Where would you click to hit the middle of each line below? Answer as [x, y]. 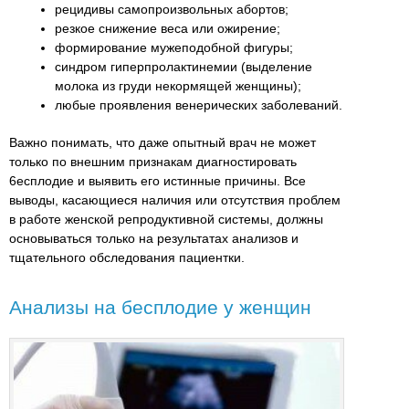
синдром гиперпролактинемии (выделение [184, 67]
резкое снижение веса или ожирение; [168, 29]
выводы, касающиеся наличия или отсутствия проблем [175, 200]
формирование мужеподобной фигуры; [174, 48]
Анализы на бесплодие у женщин [160, 308]
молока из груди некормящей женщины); [178, 86]
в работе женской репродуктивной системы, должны [166, 220]
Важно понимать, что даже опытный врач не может [163, 143]
